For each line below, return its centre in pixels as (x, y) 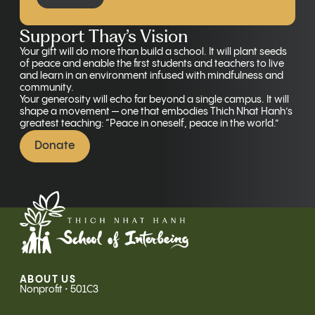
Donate (55, 146)
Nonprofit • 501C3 (59, 290)
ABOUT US (48, 280)
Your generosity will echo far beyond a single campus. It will (154, 100)
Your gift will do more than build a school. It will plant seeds (153, 52)
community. (47, 88)
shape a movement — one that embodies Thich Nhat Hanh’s (156, 112)
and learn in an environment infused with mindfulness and (152, 76)
